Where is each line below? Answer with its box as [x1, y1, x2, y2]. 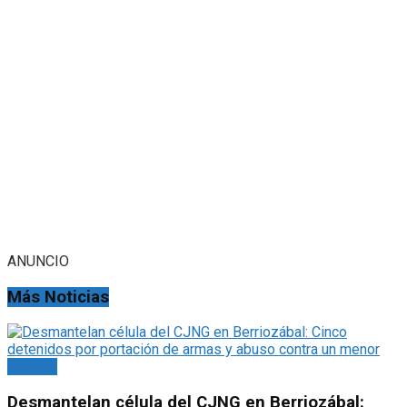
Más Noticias [7, 286, 109, 307]
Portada [7, 358, 57, 376]
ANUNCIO [7, 252, 69, 270]
